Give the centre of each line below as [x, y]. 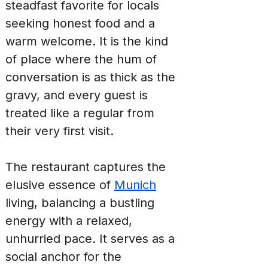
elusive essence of [60, 185]
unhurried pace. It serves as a [92, 239]
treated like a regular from [82, 113]
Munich [135, 185]
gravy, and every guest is [78, 95]
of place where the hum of [83, 59]
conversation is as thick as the [92, 77]
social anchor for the [65, 257]
